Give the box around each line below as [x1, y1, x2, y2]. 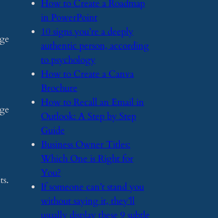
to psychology [41, 53, 95, 66]
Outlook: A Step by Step [41, 109, 136, 123]
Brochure [41, 81, 77, 94]
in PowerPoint [41, 11, 97, 24]
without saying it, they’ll [41, 194, 135, 207]
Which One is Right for [41, 152, 133, 165]
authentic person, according [41, 39, 149, 52]
